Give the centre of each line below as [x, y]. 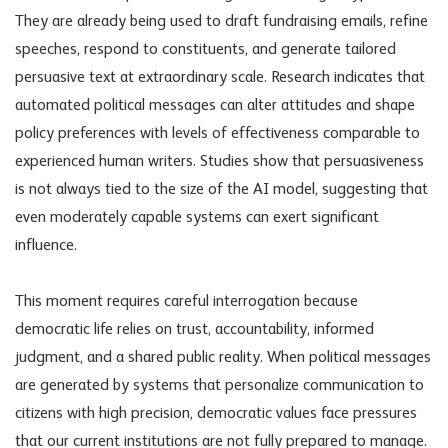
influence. [46, 245]
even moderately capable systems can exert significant [197, 217]
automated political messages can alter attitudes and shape [215, 105]
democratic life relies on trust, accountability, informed [194, 329]
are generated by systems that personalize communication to [219, 385]
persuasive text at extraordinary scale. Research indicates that [220, 77]
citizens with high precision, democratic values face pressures [216, 413]
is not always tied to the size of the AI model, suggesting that [221, 189]
